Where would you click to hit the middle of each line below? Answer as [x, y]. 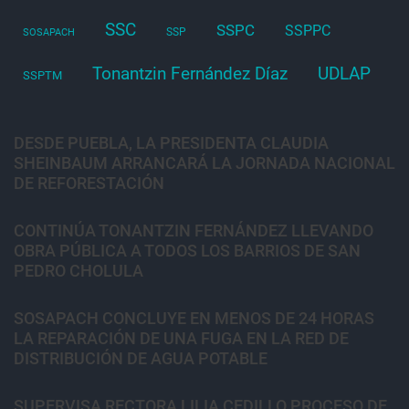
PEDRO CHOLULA [79, 270]
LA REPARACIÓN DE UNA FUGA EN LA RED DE [181, 338]
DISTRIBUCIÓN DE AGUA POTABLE [141, 358]
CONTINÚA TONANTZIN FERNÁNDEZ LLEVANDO [194, 230]
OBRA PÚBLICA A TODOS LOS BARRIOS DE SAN [187, 250]
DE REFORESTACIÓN [89, 183]
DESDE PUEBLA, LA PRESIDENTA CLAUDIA [171, 142]
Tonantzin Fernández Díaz [190, 73]
